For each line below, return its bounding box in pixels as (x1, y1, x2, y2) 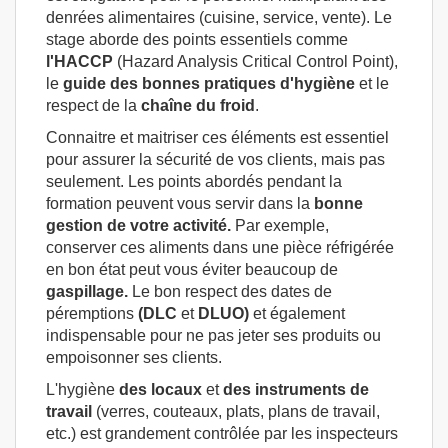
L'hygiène (46, 380, 119, 398)
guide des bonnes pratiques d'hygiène (59, 74, 355, 92)
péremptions (46, 304, 138, 322)
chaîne (141, 96, 192, 114)
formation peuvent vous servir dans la (46, 194, 314, 212)
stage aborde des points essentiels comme (46, 30, 348, 48)
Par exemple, (231, 216, 329, 234)
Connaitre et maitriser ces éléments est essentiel (46, 128, 389, 146)
